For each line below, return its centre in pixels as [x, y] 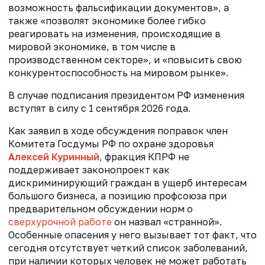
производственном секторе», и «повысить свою [125, 60]
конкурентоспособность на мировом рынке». [118, 73]
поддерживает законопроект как [89, 170]
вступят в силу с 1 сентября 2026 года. [99, 109]
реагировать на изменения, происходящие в [114, 34]
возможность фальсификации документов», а [119, 8]
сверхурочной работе [61, 222]
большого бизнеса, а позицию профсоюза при [117, 196]
